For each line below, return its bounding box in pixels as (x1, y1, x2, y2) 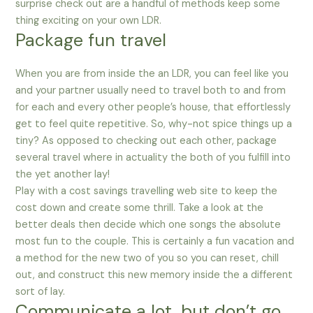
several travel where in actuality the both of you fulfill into (15, 151, 291, 165)
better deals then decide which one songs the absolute (15, 218, 282, 232)
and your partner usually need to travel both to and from (15, 84, 286, 98)
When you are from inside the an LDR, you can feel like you (15, 67, 289, 81)
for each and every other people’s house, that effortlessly (15, 101, 291, 115)
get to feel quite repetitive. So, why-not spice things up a (15, 117, 293, 131)
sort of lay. (15, 285, 66, 299)
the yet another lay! (15, 168, 110, 182)
